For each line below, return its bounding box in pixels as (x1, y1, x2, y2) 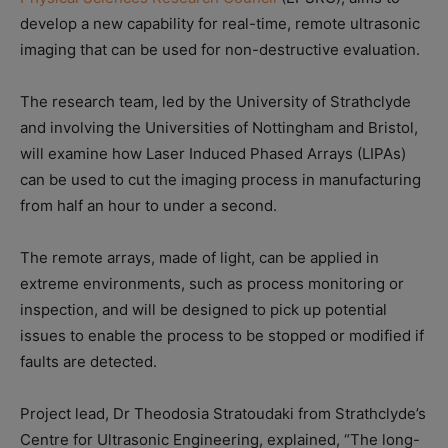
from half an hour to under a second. (20, 196, 277, 216)
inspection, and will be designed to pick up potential (20, 300, 387, 320)
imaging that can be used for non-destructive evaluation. (20, 40, 420, 60)
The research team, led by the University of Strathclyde (20, 92, 411, 112)
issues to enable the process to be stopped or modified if (20, 326, 424, 346)
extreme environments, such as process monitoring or (20, 274, 404, 294)
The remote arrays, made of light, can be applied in (20, 248, 379, 268)
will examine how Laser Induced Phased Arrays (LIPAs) (20, 144, 406, 164)
